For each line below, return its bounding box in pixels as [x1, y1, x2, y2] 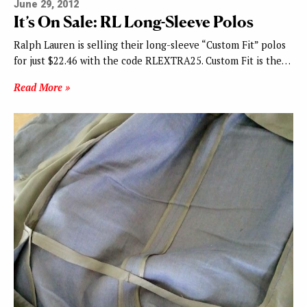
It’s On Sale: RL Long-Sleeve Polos [14, 12, 254, 32]
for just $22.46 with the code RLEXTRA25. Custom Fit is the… [14, 54, 291, 68]
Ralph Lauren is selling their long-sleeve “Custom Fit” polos [14, 38, 286, 52]
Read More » [14, 81, 70, 95]
